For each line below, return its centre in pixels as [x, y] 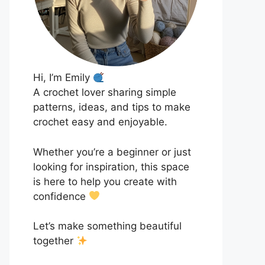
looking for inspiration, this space [111, 167]
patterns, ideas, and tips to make [112, 107]
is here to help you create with [105, 181]
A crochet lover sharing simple [105, 92]
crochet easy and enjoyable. [100, 122]
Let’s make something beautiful [107, 226]
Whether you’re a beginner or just [112, 152]
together [55, 241]
